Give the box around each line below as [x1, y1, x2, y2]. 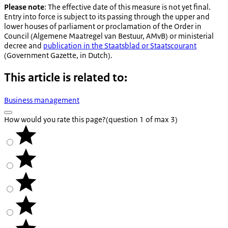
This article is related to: [4, 70, 127, 85]
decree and [4, 41, 43, 51]
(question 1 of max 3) [106, 114, 178, 124]
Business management [4, 95, 79, 105]
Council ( [4, 31, 33, 41]
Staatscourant [150, 41, 196, 51]
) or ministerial [165, 31, 214, 41]
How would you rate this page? [4, 114, 106, 124]
